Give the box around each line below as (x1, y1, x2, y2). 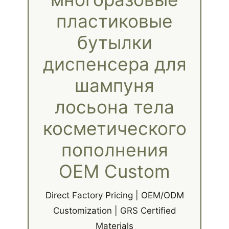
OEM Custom (59, 160, 170, 182)
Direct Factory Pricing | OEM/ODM (45, 190, 184, 200)
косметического (42, 117, 187, 140)
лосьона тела (55, 96, 174, 118)
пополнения (61, 139, 168, 161)
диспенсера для (42, 53, 187, 75)
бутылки (77, 31, 152, 54)
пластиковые (56, 10, 173, 32)
